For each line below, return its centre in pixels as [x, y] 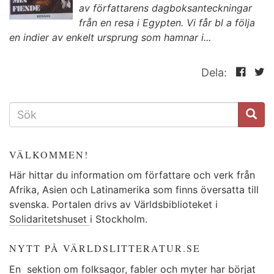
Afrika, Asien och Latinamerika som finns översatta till [134, 190]
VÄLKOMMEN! [49, 154]
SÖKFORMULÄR [54, 107]
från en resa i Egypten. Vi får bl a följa [167, 22]
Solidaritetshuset [50, 219]
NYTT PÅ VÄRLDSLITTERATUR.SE [105, 248]
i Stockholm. [119, 219]
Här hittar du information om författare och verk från [132, 175]
